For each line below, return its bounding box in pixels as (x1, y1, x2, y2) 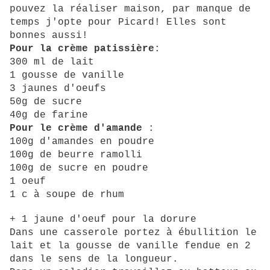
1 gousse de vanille (10, 70, 124, 81)
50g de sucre (10, 96, 82, 108)
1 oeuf (10, 176, 46, 187)
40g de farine (10, 110, 88, 121)
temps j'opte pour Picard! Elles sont (10, 17, 227, 28)
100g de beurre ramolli (10, 149, 142, 161)
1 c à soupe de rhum (10, 189, 124, 201)
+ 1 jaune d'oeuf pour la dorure (10, 214, 196, 225)
